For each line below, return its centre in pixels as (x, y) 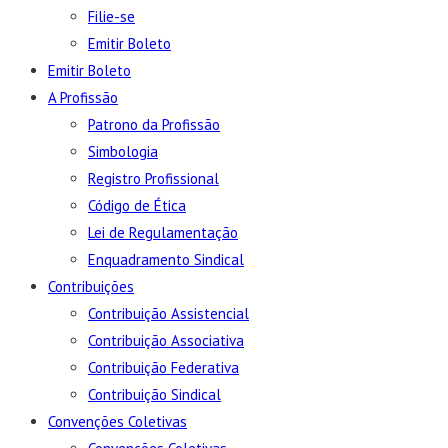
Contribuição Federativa (163, 368)
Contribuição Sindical (154, 395)
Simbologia (123, 152)
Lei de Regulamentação (163, 233)
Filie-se (111, 17)
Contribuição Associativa (166, 341)
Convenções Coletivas (117, 422)
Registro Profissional (153, 179)
